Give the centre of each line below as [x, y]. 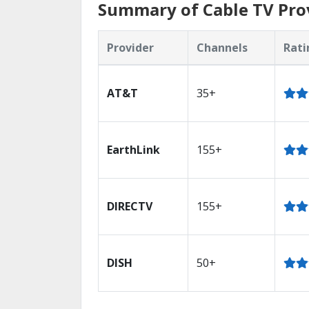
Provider [130, 48]
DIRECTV [130, 206]
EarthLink [133, 150]
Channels [222, 48]
